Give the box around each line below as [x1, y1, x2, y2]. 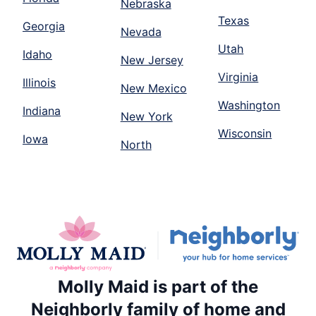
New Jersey [120, 53, 183, 68]
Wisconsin [218, 126, 272, 141]
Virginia [218, 70, 259, 85]
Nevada [120, 25, 162, 39]
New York [120, 109, 173, 124]
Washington [218, 98, 281, 113]
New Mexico [120, 81, 187, 96]
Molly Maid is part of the [58, 276, 258, 298]
